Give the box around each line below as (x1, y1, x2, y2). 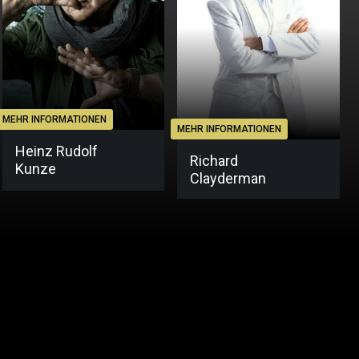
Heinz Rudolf (14, 142, 98, 159)
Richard (190, 152, 239, 170)
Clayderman (190, 170, 267, 188)
